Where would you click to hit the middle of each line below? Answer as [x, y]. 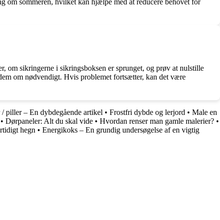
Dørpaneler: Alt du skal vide [49, 121]
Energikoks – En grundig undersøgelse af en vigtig [121, 130]
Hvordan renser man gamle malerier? [157, 121]
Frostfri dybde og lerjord [147, 112]
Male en [205, 112]
